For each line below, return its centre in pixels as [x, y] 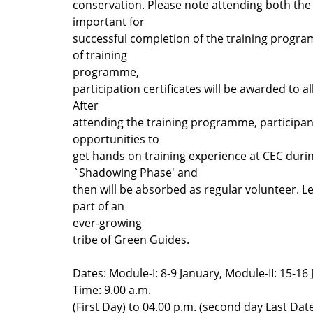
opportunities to [116, 139]
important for [109, 21]
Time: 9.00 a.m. [112, 290]
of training [100, 55]
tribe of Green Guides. [131, 239]
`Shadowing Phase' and [135, 172]
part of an [99, 206]
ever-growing [107, 223]
